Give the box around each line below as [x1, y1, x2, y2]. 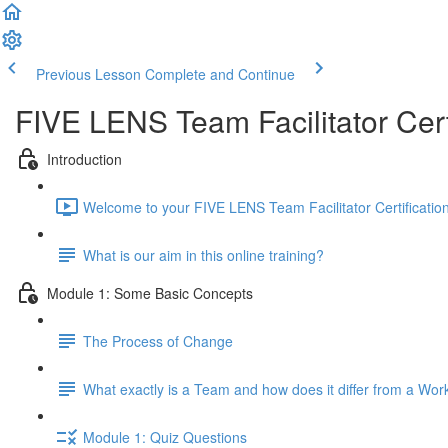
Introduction [47, 148, 122, 169]
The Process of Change [83, 330, 233, 351]
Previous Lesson [36, 64, 141, 84]
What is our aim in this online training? [83, 244, 324, 265]
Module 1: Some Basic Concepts [47, 282, 253, 303]
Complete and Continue [145, 64, 295, 84]
